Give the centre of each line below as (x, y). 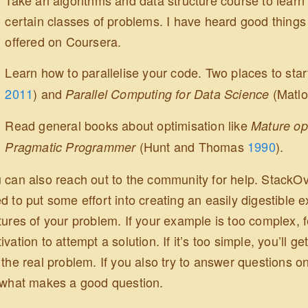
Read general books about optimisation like (128, 125)
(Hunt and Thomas (194, 147)
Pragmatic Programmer (70, 147)
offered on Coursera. (63, 41)
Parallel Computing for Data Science (167, 94)
